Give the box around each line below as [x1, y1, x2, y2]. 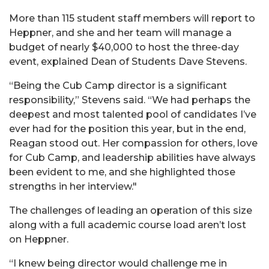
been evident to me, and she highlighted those [9, 166, 235, 178]
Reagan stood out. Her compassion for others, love [9, 138, 258, 149]
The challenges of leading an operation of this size [9, 205, 252, 216]
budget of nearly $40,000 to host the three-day [9, 41, 239, 53]
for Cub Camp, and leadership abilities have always [9, 152, 256, 163]
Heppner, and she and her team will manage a [9, 27, 232, 38]
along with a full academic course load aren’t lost [9, 219, 246, 231]
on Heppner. [9, 234, 68, 245]
